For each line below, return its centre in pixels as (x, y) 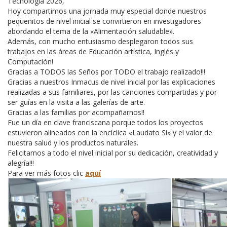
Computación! (30, 61)
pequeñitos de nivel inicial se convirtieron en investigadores (104, 21)
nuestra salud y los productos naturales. (73, 142)
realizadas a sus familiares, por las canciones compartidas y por (112, 92)
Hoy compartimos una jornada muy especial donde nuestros (107, 11)
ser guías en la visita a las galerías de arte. (76, 102)
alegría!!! (21, 163)
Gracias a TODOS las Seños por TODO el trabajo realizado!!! (106, 71)
